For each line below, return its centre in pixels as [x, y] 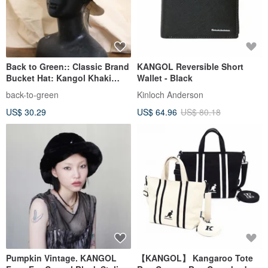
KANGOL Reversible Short [190, 67]
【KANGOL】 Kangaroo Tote [195, 258]
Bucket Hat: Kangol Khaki [59, 78]
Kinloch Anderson [170, 95]
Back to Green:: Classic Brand [68, 67]
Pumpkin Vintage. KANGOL [61, 258]
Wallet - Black [165, 78]
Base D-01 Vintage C [48, 89]
